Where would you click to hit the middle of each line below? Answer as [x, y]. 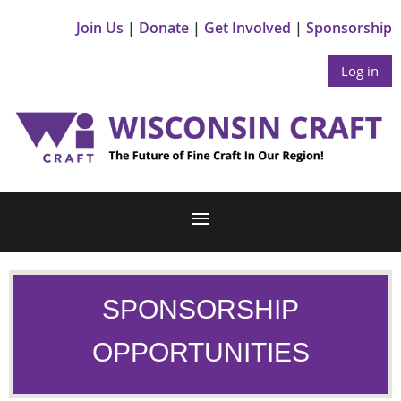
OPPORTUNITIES [200, 353]
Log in [360, 71]
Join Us [100, 28]
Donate [164, 28]
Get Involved [247, 28]
